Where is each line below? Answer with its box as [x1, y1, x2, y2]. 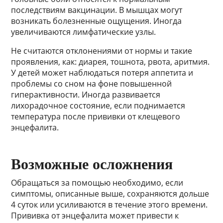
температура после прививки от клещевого [11, 111, 181, 122]
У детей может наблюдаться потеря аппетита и [11, 67, 194, 79]
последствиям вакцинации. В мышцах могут [11, 4, 183, 16]
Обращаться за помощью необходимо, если [11, 177, 184, 189]
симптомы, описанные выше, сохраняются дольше [11, 188, 210, 200]
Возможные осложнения [11, 156, 173, 173]
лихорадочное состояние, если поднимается [11, 100, 186, 111]
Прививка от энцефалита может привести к [11, 210, 179, 222]
